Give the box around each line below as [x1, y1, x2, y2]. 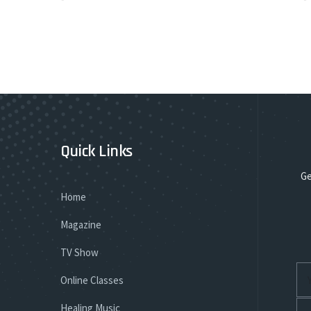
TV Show [60, 246, 99, 259]
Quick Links [60, 141, 133, 162]
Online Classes [60, 274, 124, 287]
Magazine [60, 218, 101, 231]
